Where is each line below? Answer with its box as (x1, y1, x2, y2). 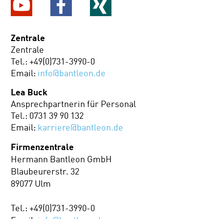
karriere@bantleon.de (38, 122, 124, 133)
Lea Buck (11, 87, 48, 98)
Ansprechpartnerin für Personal (11, 99, 136, 110)
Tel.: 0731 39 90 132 (11, 110, 84, 122)
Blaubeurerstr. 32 (11, 166, 80, 177)
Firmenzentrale (11, 141, 74, 152)
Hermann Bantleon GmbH (11, 153, 112, 165)
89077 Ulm (11, 178, 51, 189)
